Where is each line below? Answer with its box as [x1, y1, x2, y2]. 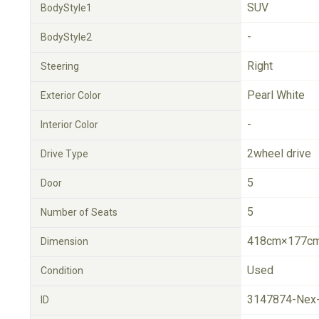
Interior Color [41, 119, 98, 130]
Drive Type [41, 148, 88, 159]
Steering [41, 61, 79, 72]
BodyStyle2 [41, 31, 92, 43]
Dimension [41, 236, 88, 247]
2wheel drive [247, 147, 311, 160]
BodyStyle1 [41, 2, 92, 14]
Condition [41, 265, 83, 276]
